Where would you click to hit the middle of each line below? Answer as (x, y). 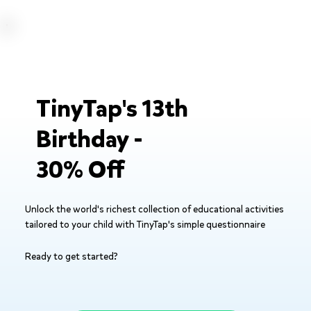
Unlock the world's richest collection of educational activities (154, 209)
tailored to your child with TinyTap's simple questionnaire (145, 224)
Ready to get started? (71, 256)
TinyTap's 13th (112, 108)
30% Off (80, 169)
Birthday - (89, 139)
